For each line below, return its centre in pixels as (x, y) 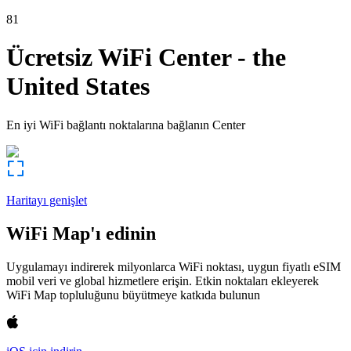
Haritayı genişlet (47, 200)
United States (78, 87)
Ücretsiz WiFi (79, 58)
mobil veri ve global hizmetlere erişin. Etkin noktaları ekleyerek (163, 280)
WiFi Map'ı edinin (81, 233)
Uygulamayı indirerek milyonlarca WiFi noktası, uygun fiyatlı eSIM (174, 266)
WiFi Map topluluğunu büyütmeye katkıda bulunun (133, 295)
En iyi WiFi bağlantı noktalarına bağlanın (108, 125)
